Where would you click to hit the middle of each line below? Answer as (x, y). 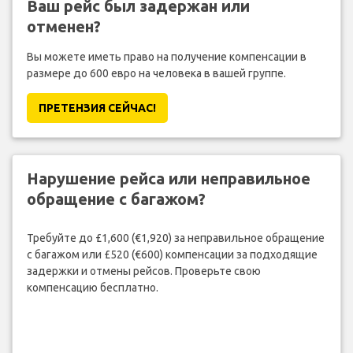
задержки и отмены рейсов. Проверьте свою (143, 271)
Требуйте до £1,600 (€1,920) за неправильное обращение (175, 238)
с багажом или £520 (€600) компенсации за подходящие (172, 254)
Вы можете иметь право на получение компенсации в (166, 57)
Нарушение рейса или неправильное (168, 179)
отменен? (63, 27)
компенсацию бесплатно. (92, 287)
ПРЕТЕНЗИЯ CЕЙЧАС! (97, 108)
